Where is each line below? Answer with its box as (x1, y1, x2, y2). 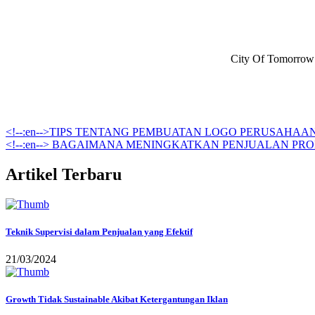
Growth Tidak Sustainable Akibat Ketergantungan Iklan (6, 294, 228, 305)
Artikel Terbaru (6, 165, 122, 184)
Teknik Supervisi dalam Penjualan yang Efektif (6, 226, 193, 237)
